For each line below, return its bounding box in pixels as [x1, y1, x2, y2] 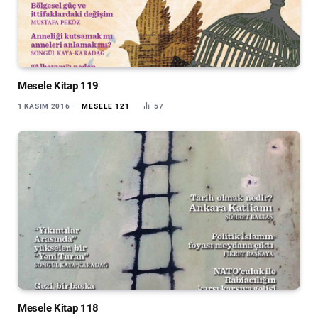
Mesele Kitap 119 [18, 79, 99, 93]
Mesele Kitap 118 [18, 302, 99, 315]
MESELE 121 [82, 102, 131, 111]
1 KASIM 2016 [18, 102, 70, 111]
